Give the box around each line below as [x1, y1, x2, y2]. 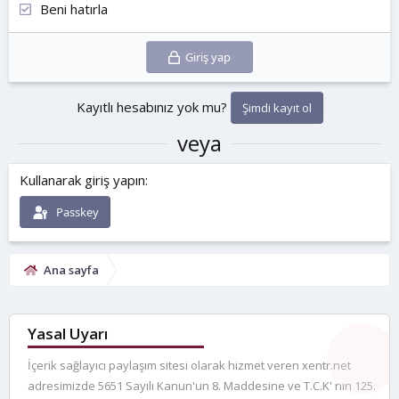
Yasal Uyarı [28, 323, 108, 345]
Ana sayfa [43, 262, 99, 279]
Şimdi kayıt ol [241, 100, 312, 116]
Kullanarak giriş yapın [20, 170, 145, 189]
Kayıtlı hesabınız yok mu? [76, 98, 231, 116]
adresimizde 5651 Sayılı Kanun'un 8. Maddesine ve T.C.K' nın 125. [28, 378, 376, 395]
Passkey [55, 204, 99, 220]
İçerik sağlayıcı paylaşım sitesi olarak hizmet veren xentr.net [28, 357, 351, 374]
